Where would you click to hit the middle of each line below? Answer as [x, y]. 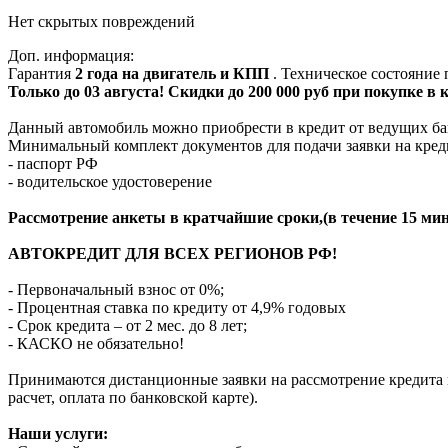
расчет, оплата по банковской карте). [133, 397]
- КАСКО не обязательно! [96, 343]
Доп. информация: [71, 55]
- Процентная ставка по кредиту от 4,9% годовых [177, 307]
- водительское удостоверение [110, 181]
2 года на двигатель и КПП [174, 73]
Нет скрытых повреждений [101, 21]
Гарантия [41, 73]
